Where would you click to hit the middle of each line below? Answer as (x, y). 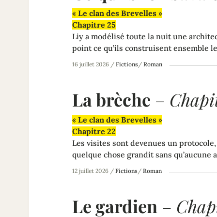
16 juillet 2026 (91, 64)
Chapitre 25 (94, 24)
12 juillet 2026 (90, 170)
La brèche (111, 99)
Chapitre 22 (94, 131)
